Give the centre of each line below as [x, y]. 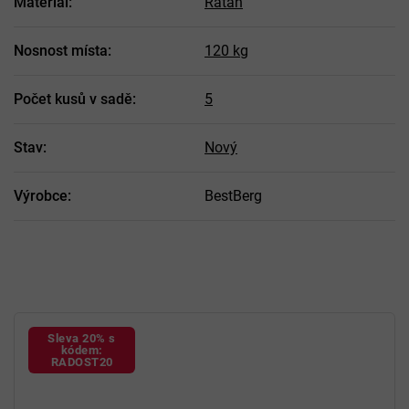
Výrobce [41, 195]
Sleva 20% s [82, 338]
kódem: [82, 350]
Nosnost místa [61, 50]
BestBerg [233, 195]
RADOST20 [82, 362]
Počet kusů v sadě [73, 99]
